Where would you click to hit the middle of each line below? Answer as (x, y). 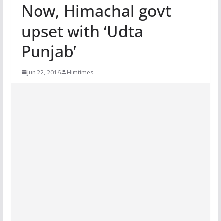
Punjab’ (49, 51)
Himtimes (80, 72)
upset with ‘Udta (82, 31)
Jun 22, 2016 (44, 72)
